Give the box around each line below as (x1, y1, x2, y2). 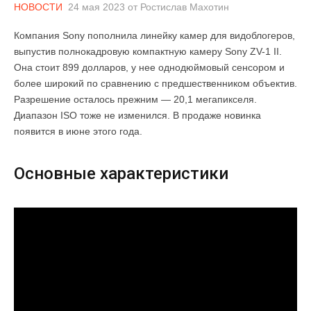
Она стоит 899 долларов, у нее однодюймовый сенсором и (14, 62, 285, 74)
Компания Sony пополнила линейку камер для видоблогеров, (14, 30, 295, 42)
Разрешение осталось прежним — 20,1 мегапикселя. (14, 94, 257, 106)
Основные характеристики (14, 164, 228, 184)
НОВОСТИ (14, 1, 62, 13)
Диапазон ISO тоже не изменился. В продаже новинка (14, 110, 261, 121)
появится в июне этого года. (14, 126, 142, 137)
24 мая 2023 (68, 1, 125, 13)
